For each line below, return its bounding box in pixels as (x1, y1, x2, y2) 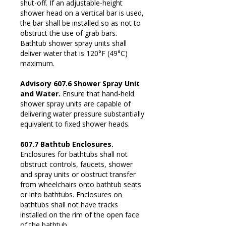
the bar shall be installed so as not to (20, 18, 141, 28)
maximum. (20, 58, 54, 68)
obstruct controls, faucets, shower (20, 159, 133, 169)
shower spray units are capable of (20, 98, 131, 108)
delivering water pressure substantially (20, 108, 144, 119)
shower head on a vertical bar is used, (20, 8, 144, 18)
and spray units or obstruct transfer (20, 169, 136, 179)
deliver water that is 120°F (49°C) (20, 48, 128, 58)
